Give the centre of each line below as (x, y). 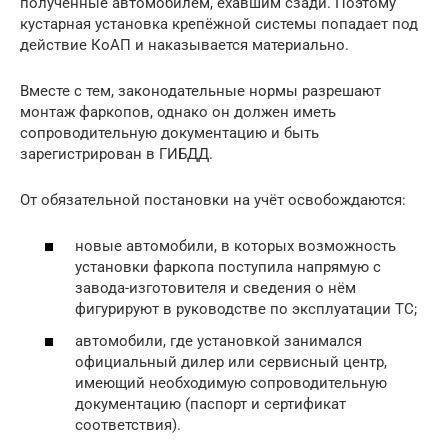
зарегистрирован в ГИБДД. (116, 153)
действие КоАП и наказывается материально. (184, 44)
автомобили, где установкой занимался (218, 340)
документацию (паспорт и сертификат (210, 403)
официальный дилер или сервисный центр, (231, 361)
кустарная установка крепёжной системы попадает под (219, 23)
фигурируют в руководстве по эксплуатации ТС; (246, 309)
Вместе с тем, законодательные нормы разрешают (200, 90)
